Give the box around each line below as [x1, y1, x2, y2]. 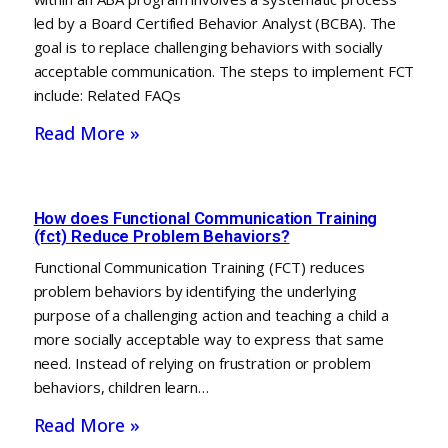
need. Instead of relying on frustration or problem [33, 352, 371, 373]
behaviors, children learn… [33, 376, 209, 397]
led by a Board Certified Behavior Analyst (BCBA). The [33, 12, 397, 33]
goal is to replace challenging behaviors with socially [33, 36, 384, 57]
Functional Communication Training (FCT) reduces [33, 256, 365, 277]
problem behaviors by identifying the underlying [33, 280, 357, 301]
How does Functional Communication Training [33, 207, 378, 228]
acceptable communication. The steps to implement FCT [33, 60, 415, 81]
